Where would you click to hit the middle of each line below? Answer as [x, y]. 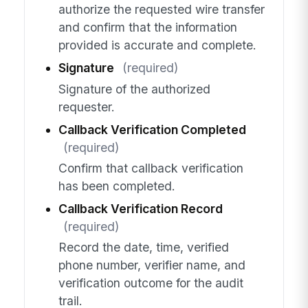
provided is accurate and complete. [157, 45]
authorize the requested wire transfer [161, 10]
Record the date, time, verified [143, 247]
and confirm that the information [147, 27]
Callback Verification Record [140, 208]
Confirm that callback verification [151, 168]
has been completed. [117, 186]
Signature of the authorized [134, 89]
